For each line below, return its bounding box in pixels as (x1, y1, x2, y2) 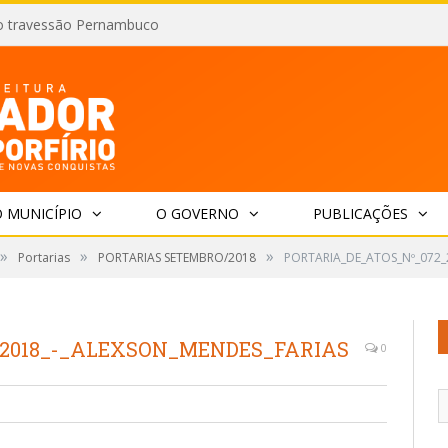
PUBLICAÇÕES (312, 204, 408, 223)
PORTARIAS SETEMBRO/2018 (98, 249, 256, 266)
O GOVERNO (155, 204, 239, 223)
